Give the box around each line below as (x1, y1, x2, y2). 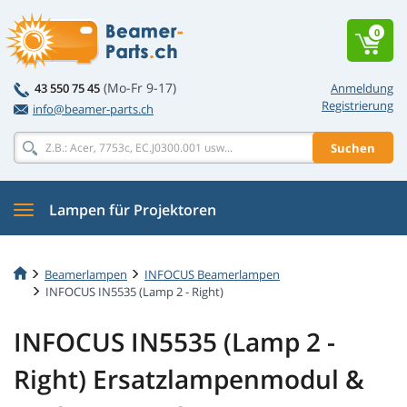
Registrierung (322, 97, 393, 114)
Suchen (331, 139, 375, 156)
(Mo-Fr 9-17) (104, 79, 176, 96)
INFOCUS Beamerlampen (144, 265, 280, 283)
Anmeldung (331, 80, 393, 96)
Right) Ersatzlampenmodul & (14, 362, 364, 397)
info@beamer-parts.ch (33, 101, 154, 117)
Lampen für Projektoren (49, 200, 216, 220)
